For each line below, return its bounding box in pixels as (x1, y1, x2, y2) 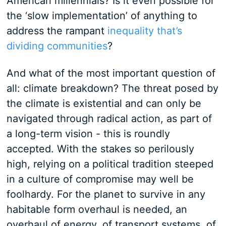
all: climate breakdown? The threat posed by (6, 82, 218, 94)
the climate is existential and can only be (6, 97, 201, 109)
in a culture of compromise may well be (6, 173, 194, 185)
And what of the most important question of (6, 67, 215, 79)
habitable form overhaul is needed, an (6, 203, 187, 215)
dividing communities (6, 40, 107, 52)
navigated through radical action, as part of (6, 112, 212, 125)
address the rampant (6, 25, 107, 37)
